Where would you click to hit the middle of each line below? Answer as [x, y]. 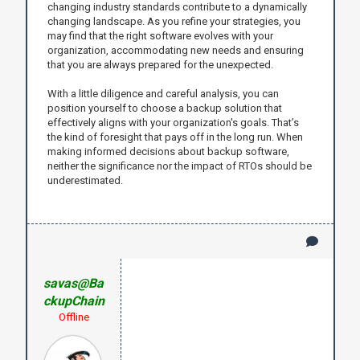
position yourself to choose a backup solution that [164, 108]
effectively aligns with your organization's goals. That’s [173, 122]
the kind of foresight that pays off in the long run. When [175, 137]
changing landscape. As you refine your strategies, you [174, 21]
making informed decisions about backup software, [168, 151]
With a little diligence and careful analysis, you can [163, 93]
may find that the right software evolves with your [160, 35]
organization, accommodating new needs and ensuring [175, 50]
